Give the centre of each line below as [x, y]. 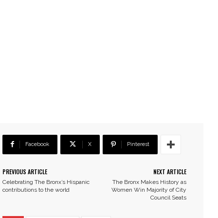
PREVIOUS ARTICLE [25, 172]
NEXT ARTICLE [170, 172]
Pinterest [138, 145]
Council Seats [168, 198]
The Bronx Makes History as [149, 182]
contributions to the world [36, 190]
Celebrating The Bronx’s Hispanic [46, 182]
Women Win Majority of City [149, 190]
